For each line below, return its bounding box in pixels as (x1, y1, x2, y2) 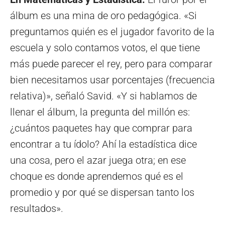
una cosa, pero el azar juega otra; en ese (10, 154, 186, 167)
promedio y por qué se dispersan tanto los (10, 186, 194, 199)
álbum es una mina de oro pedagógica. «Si (10, 10, 197, 22)
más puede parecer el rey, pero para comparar (10, 58, 212, 70)
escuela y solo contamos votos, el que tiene (10, 42, 200, 54)
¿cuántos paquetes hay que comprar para (10, 122, 192, 135)
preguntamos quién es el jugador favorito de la (10, 26, 214, 38)
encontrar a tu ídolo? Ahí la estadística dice (10, 138, 197, 151)
